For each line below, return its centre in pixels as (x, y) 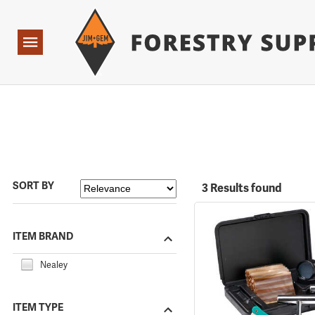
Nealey (54, 264)
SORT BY (33, 186)
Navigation (40, 43)
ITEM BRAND (43, 236)
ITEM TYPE (38, 307)
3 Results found (242, 188)
